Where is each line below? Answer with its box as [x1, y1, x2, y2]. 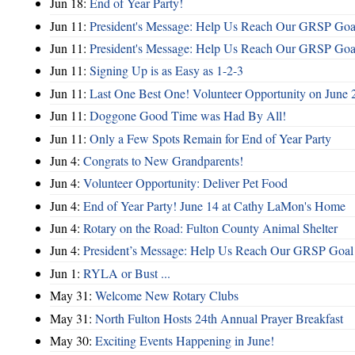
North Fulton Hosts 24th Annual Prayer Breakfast [95, 309, 343, 326]
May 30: [50, 331, 95, 349]
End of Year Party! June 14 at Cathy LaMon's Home [83, 197, 345, 214]
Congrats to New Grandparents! [83, 151, 243, 169]
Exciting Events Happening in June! [95, 331, 274, 349]
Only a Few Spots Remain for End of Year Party [90, 129, 331, 147]
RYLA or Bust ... [83, 264, 170, 281]
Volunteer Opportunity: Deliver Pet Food [83, 174, 288, 192]
